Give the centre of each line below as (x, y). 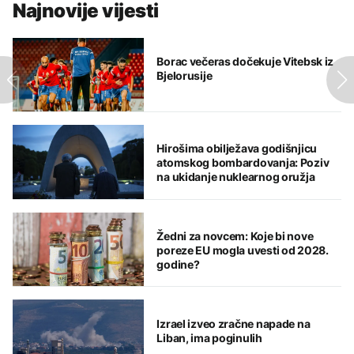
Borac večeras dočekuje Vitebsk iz (245, 61)
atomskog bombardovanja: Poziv (243, 163)
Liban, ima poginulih (209, 337)
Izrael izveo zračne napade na (233, 323)
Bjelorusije (185, 75)
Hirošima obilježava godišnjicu (237, 149)
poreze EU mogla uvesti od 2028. (243, 250)
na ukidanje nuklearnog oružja (236, 177)
